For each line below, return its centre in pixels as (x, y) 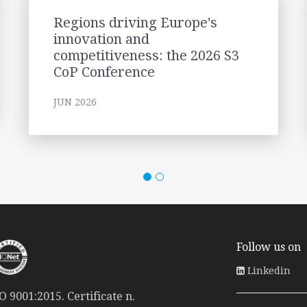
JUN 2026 (75, 102)
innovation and (101, 39)
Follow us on (269, 247)
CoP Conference (104, 72)
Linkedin (268, 271)
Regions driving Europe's (135, 23)
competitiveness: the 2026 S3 (146, 56)
